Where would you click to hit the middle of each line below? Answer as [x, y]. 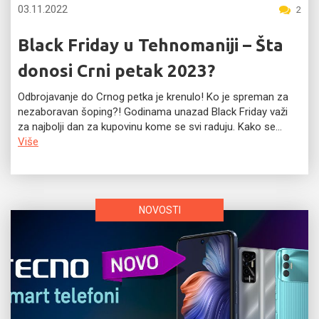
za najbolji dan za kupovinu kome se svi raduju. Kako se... [150, 127]
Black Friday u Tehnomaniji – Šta [151, 45]
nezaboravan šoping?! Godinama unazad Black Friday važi [153, 112]
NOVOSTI [159, 210]
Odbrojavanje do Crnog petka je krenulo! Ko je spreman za [153, 97]
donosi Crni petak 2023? [116, 71]
